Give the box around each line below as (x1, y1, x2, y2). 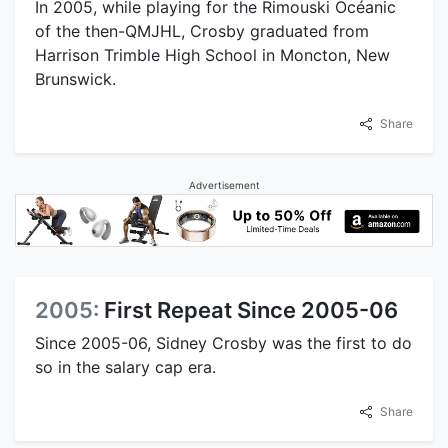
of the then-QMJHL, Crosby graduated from (35, 20, 369, 41)
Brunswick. (35, 68, 116, 89)
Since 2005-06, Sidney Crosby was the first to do (35, 333, 412, 354)
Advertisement (188, 178, 260, 191)
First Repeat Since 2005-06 (104, 297, 398, 324)
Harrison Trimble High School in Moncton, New (35, 44, 390, 65)
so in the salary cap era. (35, 357, 216, 378)
